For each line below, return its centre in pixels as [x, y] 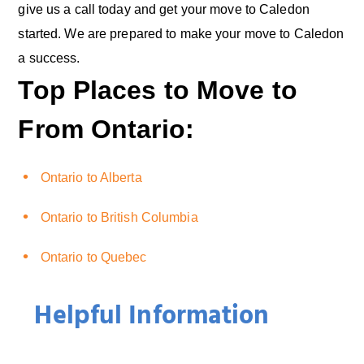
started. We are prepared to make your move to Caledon [181, 34]
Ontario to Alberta [91, 178]
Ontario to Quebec [93, 258]
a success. [49, 58]
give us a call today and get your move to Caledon [164, 10]
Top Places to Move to [158, 91]
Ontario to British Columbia [119, 218]
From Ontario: [106, 130]
